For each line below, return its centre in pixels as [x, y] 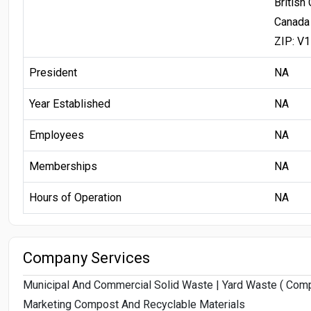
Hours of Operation [75, 197]
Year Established [70, 103]
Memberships [63, 166]
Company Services [86, 258]
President [53, 72]
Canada [292, 22]
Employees [57, 135]
